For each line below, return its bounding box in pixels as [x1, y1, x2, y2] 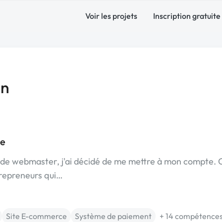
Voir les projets [85, 11, 137, 21]
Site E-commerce [6, 211, 67, 221]
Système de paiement [75, 211, 152, 221]
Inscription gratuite [153, 11, 221, 21]
